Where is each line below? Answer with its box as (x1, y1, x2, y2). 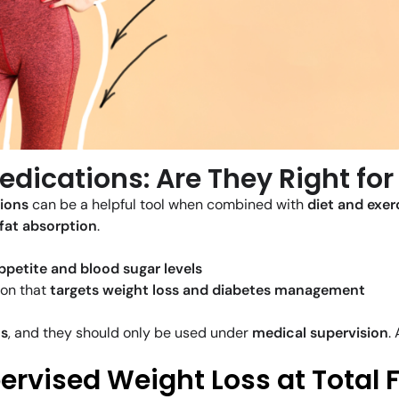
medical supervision (252, 323, 388, 343)
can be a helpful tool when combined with (28, 195, 307, 215)
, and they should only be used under (8, 323, 252, 343)
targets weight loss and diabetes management (50, 281, 365, 300)
